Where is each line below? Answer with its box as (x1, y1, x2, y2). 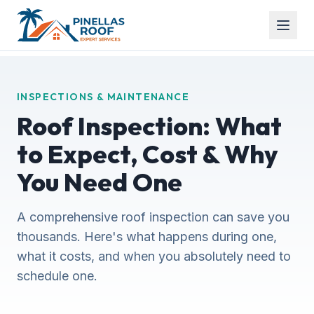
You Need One (17, 166, 182, 198)
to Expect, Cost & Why (17, 138, 278, 170)
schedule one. (17, 268, 97, 283)
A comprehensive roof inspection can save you (17, 210, 289, 224)
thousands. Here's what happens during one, (17, 229, 277, 244)
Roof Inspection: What (17, 110, 282, 142)
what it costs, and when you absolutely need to (17, 249, 291, 264)
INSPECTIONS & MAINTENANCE (17, 90, 189, 103)
